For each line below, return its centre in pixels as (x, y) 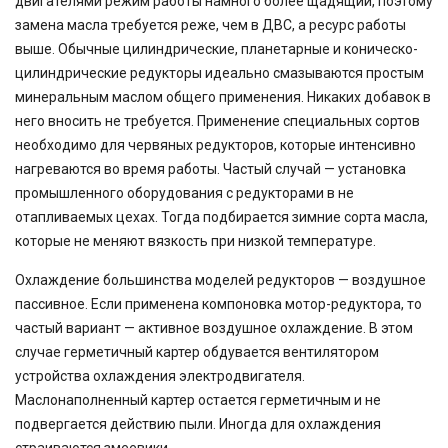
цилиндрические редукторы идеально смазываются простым (219, 73)
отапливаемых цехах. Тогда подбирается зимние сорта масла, (221, 217)
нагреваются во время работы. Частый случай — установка (210, 169)
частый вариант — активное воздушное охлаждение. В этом (214, 328)
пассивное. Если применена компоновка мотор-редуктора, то (218, 304)
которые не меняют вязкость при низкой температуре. (195, 241)
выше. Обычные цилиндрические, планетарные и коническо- (216, 49)
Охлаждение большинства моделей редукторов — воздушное (220, 280)
